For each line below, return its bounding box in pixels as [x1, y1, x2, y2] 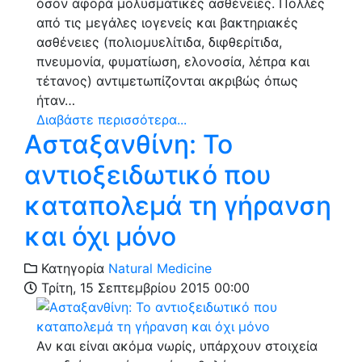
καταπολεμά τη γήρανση [24, 190, 331, 222]
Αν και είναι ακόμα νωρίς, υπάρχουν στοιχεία [36, 338, 318, 355]
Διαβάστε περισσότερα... [36, 112, 187, 128]
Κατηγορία [37, 260, 104, 277]
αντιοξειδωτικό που [24, 159, 271, 192]
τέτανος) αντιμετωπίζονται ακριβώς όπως [36, 73, 298, 90]
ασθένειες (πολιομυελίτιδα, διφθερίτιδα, [36, 34, 282, 51]
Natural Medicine [108, 260, 212, 277]
